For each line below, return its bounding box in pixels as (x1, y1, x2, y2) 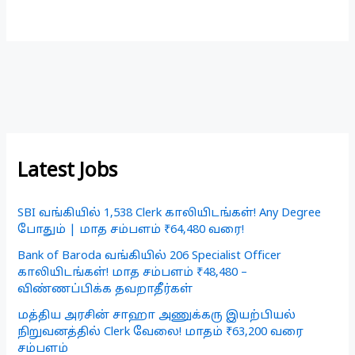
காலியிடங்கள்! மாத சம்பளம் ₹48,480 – (17, 265, 248, 281)
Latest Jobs (17, 158, 118, 184)
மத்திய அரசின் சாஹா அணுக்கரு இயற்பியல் (17, 308, 296, 323)
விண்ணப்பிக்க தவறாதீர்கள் (17, 282, 193, 297)
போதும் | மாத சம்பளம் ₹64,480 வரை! (17, 223, 245, 238)
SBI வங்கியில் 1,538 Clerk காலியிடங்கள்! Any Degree (17, 206, 322, 221)
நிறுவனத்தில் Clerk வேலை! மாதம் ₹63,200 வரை (17, 325, 304, 340)
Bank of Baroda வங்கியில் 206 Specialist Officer (17, 249, 282, 264)
